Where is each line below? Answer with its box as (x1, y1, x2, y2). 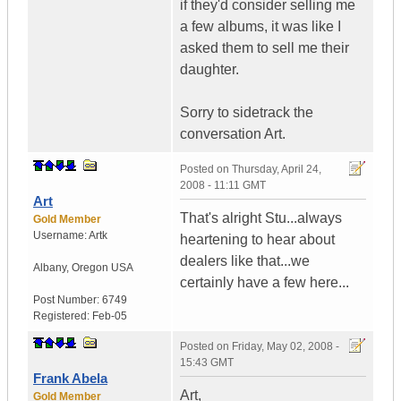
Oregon (72, 261, 108, 275)
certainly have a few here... (180, 275, 349, 291)
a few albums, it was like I (180, 19, 341, 35)
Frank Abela (33, 371, 107, 387)
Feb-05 (92, 310, 127, 323)
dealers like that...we (180, 253, 310, 269)
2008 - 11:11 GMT (180, 179, 266, 192)
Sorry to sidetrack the (180, 105, 313, 121)
